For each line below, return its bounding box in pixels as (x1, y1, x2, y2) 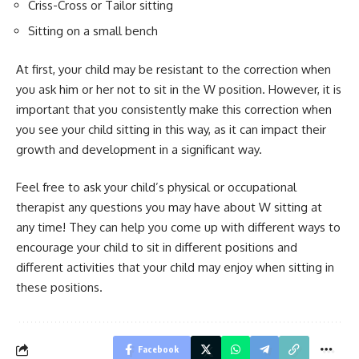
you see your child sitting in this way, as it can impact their (16, 121, 326, 137)
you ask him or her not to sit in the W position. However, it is (16, 81, 341, 97)
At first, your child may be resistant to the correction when (16, 61, 331, 77)
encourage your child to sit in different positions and (16, 240, 297, 256)
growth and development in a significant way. (16, 141, 262, 157)
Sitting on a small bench (28, 23, 158, 39)
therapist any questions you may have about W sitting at (16, 200, 322, 216)
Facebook (138, 344, 179, 355)
